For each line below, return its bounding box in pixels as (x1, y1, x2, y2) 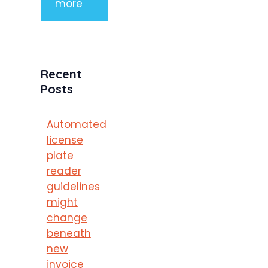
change (46, 210, 87, 225)
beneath (46, 226, 91, 240)
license (46, 132, 83, 147)
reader (46, 163, 81, 178)
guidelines (46, 179, 100, 194)
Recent (41, 66, 82, 82)
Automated (46, 117, 106, 132)
